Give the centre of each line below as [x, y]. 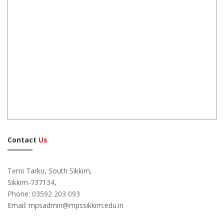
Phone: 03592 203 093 [44, 194]
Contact [23, 140]
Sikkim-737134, [32, 182]
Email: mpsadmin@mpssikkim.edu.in [65, 205]
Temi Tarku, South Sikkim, [50, 171]
